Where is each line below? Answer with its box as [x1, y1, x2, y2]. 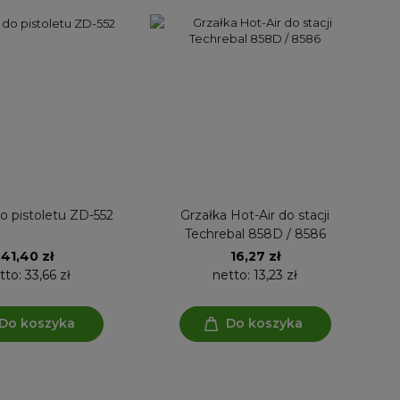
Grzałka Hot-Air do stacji [180, 206, 329, 223]
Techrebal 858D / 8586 [184, 225, 326, 242]
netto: [212, 266, 254, 283]
